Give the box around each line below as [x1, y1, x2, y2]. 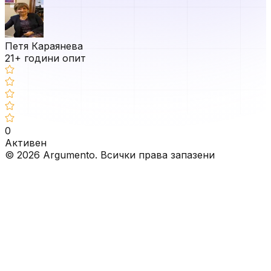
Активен [5, 136, 47, 149]
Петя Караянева [5, 39, 83, 52]
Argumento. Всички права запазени [40, 148, 215, 161]
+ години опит [15, 51, 86, 64]
